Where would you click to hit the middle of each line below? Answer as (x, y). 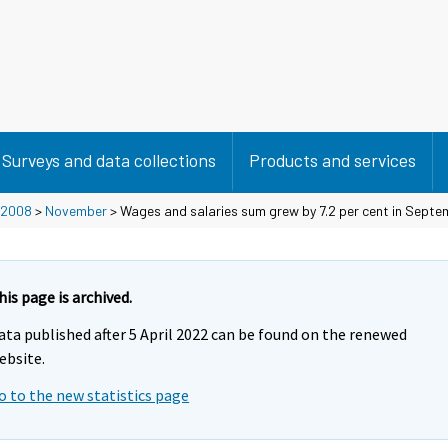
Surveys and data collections (109, 160)
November (76, 210)
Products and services (332, 160)
